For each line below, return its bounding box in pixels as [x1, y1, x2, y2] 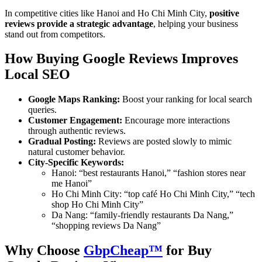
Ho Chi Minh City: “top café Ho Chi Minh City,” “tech [51, 189, 255, 199]
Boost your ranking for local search [120, 94, 252, 105]
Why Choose [5, 243, 84, 258]
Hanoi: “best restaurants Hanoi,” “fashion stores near [51, 168, 246, 178]
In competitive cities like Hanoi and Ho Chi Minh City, [5, 8, 209, 18]
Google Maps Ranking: [28, 94, 120, 105]
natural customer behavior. [28, 147, 125, 157]
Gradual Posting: [28, 136, 96, 147]
